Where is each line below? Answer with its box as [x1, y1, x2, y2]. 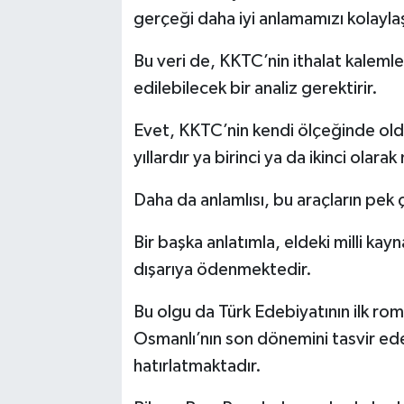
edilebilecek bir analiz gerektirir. [133, 79, 378, 98]
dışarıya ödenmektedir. [133, 261, 312, 280]
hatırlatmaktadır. [133, 357, 262, 376]
